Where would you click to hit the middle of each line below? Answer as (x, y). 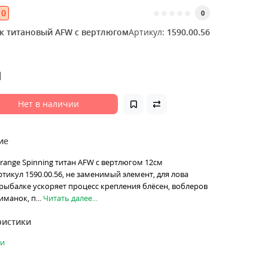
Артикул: (147, 32)
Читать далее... (70, 198)
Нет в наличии (49, 104)
